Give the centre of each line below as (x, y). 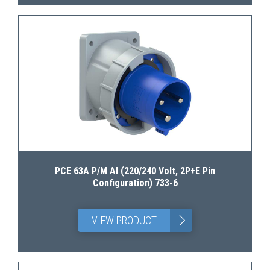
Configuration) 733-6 (135, 183)
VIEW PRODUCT (124, 220)
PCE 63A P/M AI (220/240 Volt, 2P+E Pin (135, 171)
